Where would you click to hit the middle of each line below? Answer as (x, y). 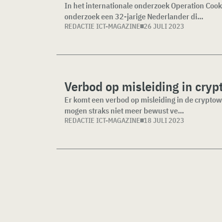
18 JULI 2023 (164, 120)
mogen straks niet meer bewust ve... (124, 111)
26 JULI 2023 (164, 26)
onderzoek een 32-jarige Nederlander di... (134, 16)
